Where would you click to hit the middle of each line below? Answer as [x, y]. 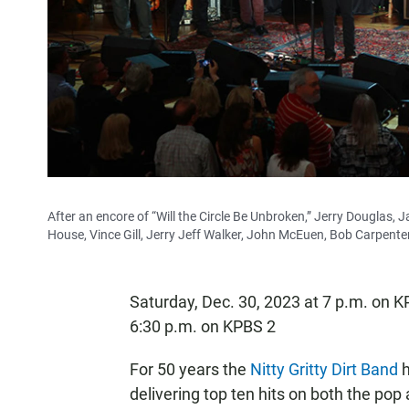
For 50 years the [190, 369]
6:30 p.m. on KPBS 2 [203, 326]
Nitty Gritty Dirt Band [324, 369]
